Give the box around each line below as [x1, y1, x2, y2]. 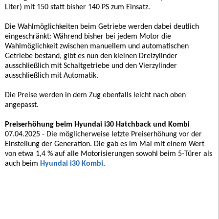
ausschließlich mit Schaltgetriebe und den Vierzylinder [5, 62, 177, 70]
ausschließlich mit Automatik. [5, 71, 98, 80]
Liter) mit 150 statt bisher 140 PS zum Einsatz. [5, 3, 150, 11]
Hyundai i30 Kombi [40, 159, 103, 168]
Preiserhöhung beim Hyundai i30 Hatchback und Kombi [5, 120, 190, 129]
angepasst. [5, 101, 39, 109]
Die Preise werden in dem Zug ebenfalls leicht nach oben [5, 91, 186, 99]
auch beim [5, 159, 40, 168]
